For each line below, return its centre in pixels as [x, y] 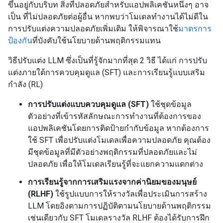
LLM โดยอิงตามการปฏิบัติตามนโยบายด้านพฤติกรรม [119, 206]
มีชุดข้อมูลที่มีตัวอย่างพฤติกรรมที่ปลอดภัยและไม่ [112, 152]
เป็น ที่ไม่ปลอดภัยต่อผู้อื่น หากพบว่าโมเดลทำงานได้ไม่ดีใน [108, 17]
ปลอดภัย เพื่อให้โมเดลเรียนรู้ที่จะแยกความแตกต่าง [115, 164]
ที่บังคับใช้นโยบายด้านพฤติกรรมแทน [97, 41]
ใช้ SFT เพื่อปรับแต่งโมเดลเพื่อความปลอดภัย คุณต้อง [119, 140]
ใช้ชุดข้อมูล [170, 104]
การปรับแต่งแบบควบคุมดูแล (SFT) [88, 104]
